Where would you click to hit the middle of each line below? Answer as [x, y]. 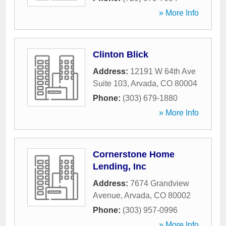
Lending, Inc [120, 166]
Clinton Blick [121, 54]
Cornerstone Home [134, 154]
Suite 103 [110, 83]
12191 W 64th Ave [163, 71]
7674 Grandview [160, 183]
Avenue [107, 195]
